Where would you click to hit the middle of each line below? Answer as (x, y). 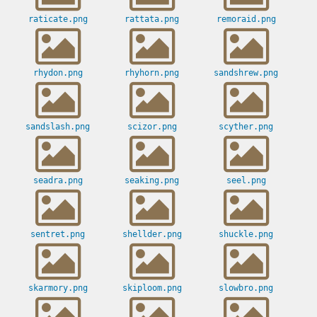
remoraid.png (246, 19)
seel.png (246, 181)
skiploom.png (152, 288)
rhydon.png (58, 73)
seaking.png (152, 181)
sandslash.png (58, 127)
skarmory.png (58, 288)
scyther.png (246, 127)
